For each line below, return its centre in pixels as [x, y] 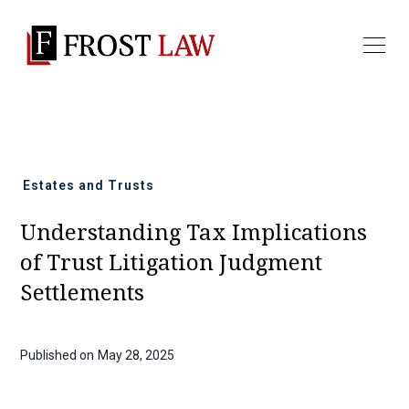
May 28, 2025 [136, 355]
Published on [58, 355]
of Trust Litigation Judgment [172, 262]
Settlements [83, 293]
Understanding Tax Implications [194, 232]
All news [69, 136]
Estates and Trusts [88, 185]
